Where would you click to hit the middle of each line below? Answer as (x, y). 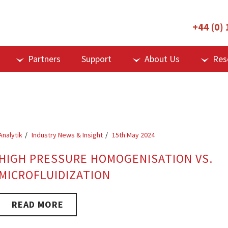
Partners (44, 59)
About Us (162, 59)
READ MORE (38, 204)
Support (96, 59)
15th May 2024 (134, 135)
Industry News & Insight (67, 135)
